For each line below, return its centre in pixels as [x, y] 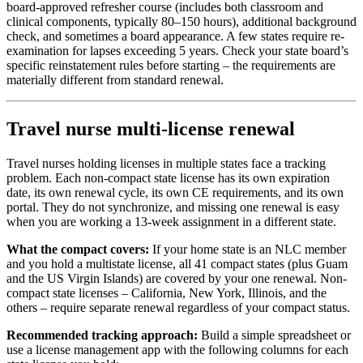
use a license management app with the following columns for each [177, 349]
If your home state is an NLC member [248, 249]
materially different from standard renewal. [115, 79]
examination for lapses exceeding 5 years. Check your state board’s [177, 50]
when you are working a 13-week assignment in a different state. [171, 221]
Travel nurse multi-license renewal [151, 128]
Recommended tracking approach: [102, 335]
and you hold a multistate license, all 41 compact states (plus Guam [177, 263]
